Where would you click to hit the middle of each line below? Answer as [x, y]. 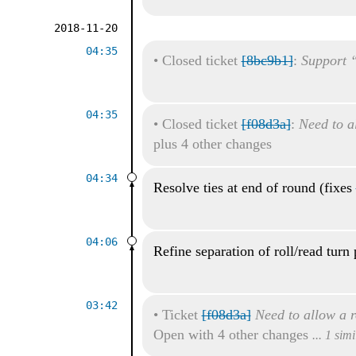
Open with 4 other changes [232, 334]
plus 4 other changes [212, 143]
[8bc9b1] [267, 60]
